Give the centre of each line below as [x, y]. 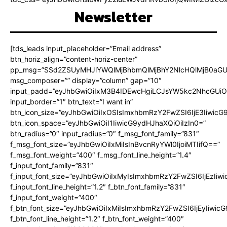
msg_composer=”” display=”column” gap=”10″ [86, 80]
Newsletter [113, 17]
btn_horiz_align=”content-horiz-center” [74, 59]
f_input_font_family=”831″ [52, 165]
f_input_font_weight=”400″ [54, 197]
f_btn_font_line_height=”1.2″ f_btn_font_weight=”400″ [97, 218]
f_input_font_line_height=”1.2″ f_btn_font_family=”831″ [98, 186]
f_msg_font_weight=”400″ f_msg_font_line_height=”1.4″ [101, 155]
